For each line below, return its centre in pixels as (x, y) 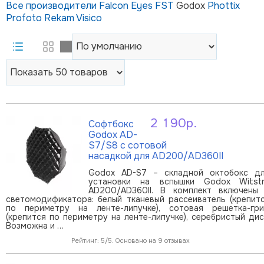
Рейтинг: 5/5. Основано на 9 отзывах (131, 240)
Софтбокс (111, 124)
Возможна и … (35, 225)
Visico (89, 18)
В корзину (238, 132)
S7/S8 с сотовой (128, 145)
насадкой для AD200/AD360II (156, 156)
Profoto (25, 18)
